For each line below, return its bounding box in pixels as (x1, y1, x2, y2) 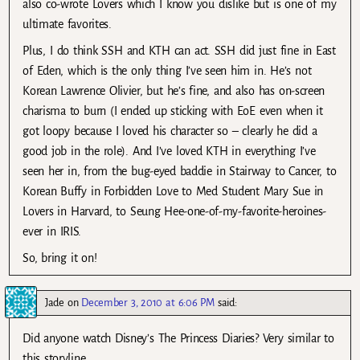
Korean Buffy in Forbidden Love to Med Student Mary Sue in (22, 184, 324, 198)
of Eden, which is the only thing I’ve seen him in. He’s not (22, 63, 312, 77)
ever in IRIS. (22, 224, 81, 238)
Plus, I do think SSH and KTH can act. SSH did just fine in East (22, 43, 336, 57)
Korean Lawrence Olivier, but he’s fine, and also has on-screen (22, 84, 325, 97)
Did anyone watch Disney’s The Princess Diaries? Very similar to (22, 332, 334, 346)
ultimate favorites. (22, 17, 112, 31)
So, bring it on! (22, 251, 97, 264)
